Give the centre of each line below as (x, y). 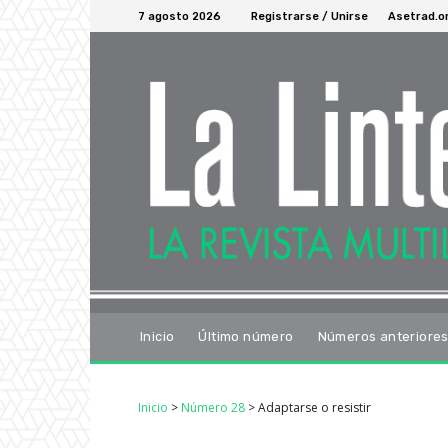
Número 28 (213, 407)
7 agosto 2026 (179, 16)
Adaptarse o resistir (314, 407)
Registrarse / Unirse (309, 16)
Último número (246, 336)
